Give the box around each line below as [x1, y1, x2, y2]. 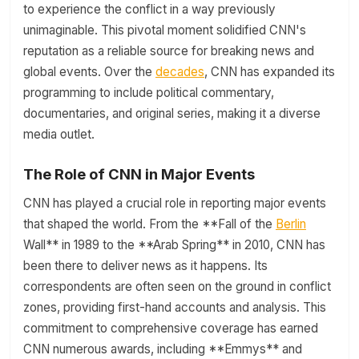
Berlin [276, 216, 306, 232]
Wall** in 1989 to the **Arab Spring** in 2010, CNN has [23, 237, 325, 252]
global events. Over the [23, 64, 155, 79]
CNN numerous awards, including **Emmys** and [23, 341, 302, 357]
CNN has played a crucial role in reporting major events [23, 196, 326, 211]
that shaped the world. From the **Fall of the [23, 216, 276, 232]
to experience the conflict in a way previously [23, 2, 276, 17]
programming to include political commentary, [23, 85, 274, 100]
